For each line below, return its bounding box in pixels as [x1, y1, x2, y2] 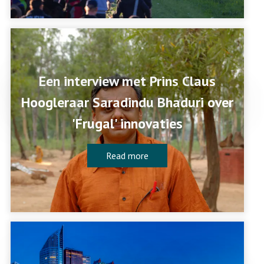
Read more [105, 149, 148, 161]
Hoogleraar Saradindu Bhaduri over [21, 93, 233, 111]
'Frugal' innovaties [71, 114, 183, 133]
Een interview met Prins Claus [38, 71, 216, 90]
